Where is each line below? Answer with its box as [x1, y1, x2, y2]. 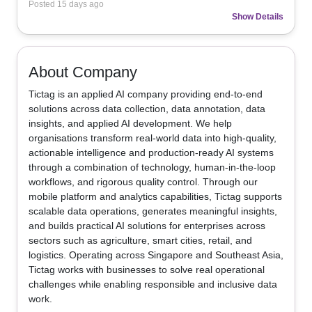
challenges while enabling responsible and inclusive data [29, 279, 277, 290]
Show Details [232, 12, 283, 22]
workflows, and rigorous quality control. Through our [29, 176, 258, 187]
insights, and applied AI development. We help [29, 118, 232, 129]
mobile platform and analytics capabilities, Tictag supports [29, 191, 282, 202]
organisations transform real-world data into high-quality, [29, 132, 276, 143]
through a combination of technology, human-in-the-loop [29, 162, 276, 173]
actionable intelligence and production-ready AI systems [29, 147, 274, 158]
